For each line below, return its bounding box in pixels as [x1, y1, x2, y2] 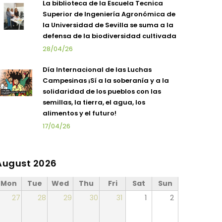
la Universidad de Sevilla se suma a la [43, 20, 173, 30]
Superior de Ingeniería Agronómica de [43, 9, 175, 19]
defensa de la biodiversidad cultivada [43, 31, 176, 41]
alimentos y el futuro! [43, 109, 116, 118]
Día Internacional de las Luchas [43, 65, 152, 74]
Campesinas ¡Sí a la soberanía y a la [43, 76, 169, 85]
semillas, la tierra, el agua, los [43, 98, 145, 107]
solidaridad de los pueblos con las [43, 87, 161, 96]
